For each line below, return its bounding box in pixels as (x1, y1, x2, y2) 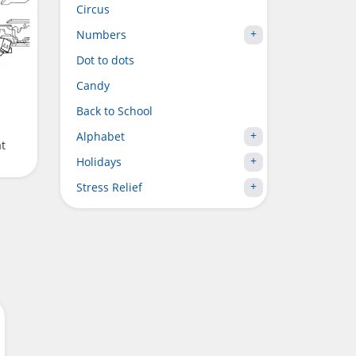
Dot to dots (76, 52, 134, 68)
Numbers (76, 27, 126, 42)
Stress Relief (76, 180, 142, 195)
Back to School (76, 103, 153, 118)
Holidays (76, 154, 122, 169)
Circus (76, 2, 110, 17)
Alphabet (76, 129, 125, 144)
